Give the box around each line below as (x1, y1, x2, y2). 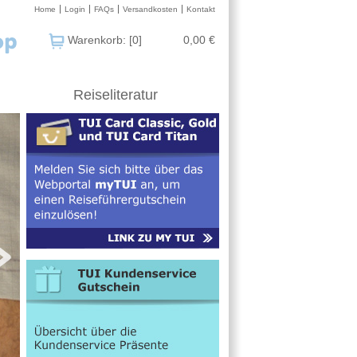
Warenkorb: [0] (68, 33, 142, 46)
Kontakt (186, 5, 215, 14)
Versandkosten (123, 5, 178, 14)
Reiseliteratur (73, 87, 158, 103)
